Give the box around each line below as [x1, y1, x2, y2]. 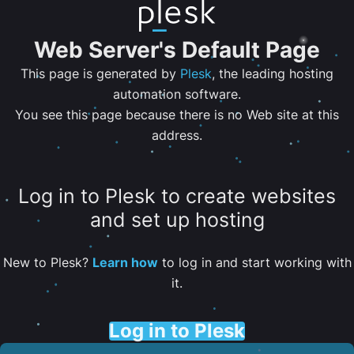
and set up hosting [89, 208, 265, 232]
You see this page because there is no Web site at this [15, 107, 339, 122]
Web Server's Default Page [34, 36, 320, 63]
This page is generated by [21, 66, 180, 81]
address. [152, 127, 202, 143]
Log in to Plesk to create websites [18, 184, 336, 209]
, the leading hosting [212, 66, 333, 81]
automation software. [113, 86, 241, 102]
